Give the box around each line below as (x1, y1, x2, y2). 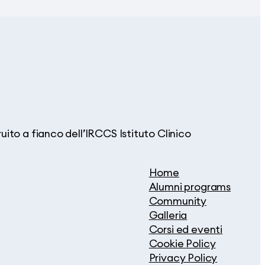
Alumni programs (148, 179, 231, 193)
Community (148, 193, 207, 208)
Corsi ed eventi (148, 222, 222, 236)
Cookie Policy (148, 236, 216, 250)
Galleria (148, 208, 188, 222)
